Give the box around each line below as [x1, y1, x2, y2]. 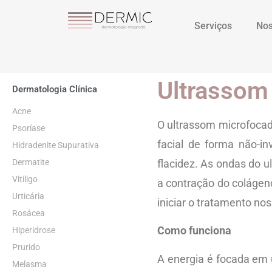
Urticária [12, 191, 44, 201]
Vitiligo [12, 174, 38, 184]
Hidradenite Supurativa [12, 140, 99, 150]
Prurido [12, 242, 40, 252]
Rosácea [12, 208, 45, 218]
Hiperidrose [12, 225, 55, 235]
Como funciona [157, 224, 231, 237]
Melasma [12, 259, 47, 269]
